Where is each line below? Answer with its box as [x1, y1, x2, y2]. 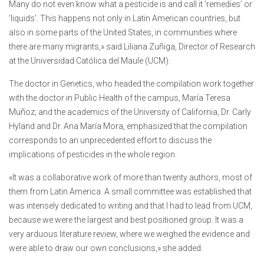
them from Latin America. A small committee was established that [9, 187, 252, 197]
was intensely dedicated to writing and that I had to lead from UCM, [9, 201, 252, 211]
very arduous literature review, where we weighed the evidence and [9, 229, 250, 239]
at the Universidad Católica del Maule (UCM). [9, 56, 170, 66]
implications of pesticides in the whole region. [9, 150, 177, 160]
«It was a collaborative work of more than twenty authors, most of [9, 173, 252, 183]
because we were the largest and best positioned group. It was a [9, 215, 243, 225]
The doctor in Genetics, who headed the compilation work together [9, 79, 254, 89]
